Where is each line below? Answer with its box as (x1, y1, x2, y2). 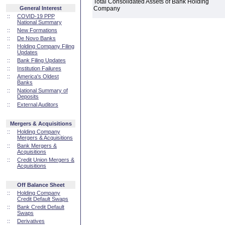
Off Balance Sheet (17, 182, 65, 188)
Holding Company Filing (17, 43, 74, 49)
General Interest (20, 5, 62, 11)
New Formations (17, 27, 57, 33)
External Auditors (17, 101, 58, 107)
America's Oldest (17, 73, 59, 79)
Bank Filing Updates (17, 57, 66, 63)
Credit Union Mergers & (17, 157, 74, 163)
